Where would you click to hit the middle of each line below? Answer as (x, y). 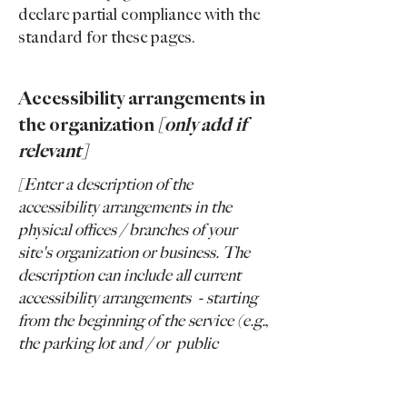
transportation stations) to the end (131, 367)
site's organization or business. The (134, 253)
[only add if (202, 125)
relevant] (53, 151)
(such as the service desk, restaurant (135, 389)
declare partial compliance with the (139, 15)
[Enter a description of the (105, 185)
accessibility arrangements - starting (138, 298)
